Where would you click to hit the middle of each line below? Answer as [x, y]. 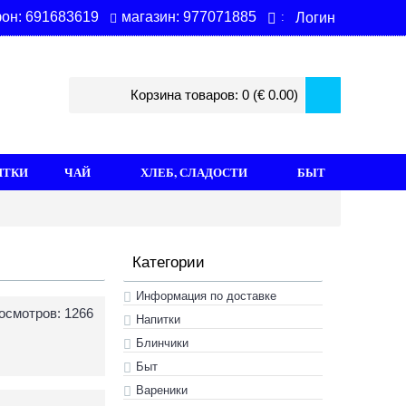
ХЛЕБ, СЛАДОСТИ [194, 172]
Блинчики [162, 343]
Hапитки [158, 319]
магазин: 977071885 [189, 17]
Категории [169, 262]
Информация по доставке [206, 296]
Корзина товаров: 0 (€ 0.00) [214, 95]
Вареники [162, 390]
